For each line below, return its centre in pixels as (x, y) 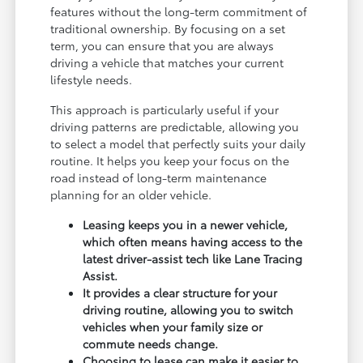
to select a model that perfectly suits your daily (178, 144)
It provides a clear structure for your (180, 293)
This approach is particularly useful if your (165, 110)
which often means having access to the (193, 242)
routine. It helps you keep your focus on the (170, 161)
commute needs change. (151, 344)
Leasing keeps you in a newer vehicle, (186, 225)
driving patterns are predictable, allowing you (175, 127)
